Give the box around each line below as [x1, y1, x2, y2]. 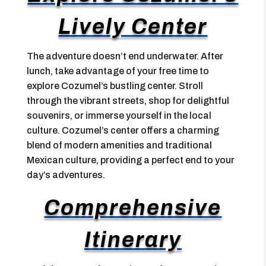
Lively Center [58, 15, 208, 39]
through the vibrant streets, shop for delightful [26, 96, 229, 106]
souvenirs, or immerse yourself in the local [26, 110, 211, 121]
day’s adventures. [26, 170, 105, 180]
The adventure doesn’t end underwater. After [26, 51, 223, 61]
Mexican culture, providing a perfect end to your [26, 155, 235, 165]
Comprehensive [44, 196, 222, 220]
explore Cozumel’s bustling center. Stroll [26, 81, 203, 91]
